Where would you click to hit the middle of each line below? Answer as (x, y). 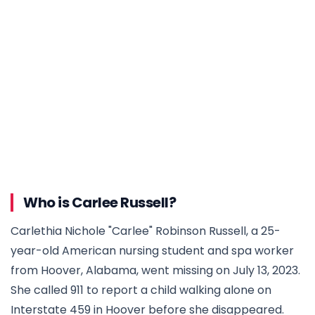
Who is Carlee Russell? (99, 202)
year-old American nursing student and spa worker (152, 250)
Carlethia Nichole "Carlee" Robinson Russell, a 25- (146, 231)
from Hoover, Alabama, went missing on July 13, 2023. (155, 270)
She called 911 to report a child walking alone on (141, 290)
